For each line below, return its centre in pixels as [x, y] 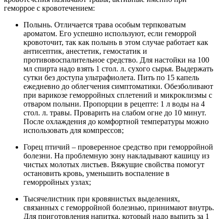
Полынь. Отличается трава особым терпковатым [105, 25]
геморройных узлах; [57, 182]
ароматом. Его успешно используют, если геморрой [110, 34]
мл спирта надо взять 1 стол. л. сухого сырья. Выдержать [118, 69]
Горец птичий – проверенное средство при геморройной [118, 147]
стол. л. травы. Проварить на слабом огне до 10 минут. [115, 113]
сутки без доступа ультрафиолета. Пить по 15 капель [111, 78]
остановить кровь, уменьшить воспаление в [97, 174]
